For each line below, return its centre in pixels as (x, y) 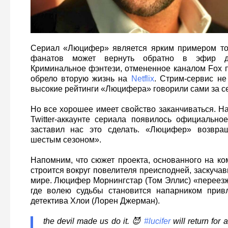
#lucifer (157, 221)
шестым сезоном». (66, 139)
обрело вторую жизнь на (81, 78)
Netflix (142, 78)
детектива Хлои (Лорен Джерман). (95, 201)
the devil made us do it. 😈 (93, 221)
